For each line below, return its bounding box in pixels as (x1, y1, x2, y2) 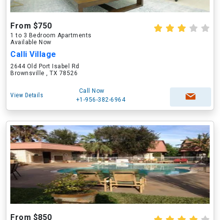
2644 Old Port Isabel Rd (10, 63, 80, 70)
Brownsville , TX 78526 (10, 70, 78, 77)
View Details (10, 92, 43, 99)
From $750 (10, 21, 52, 30)
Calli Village (10, 50, 56, 59)
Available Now (10, 39, 52, 46)
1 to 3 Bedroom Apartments (10, 32, 92, 39)
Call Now (79, 87, 105, 94)
